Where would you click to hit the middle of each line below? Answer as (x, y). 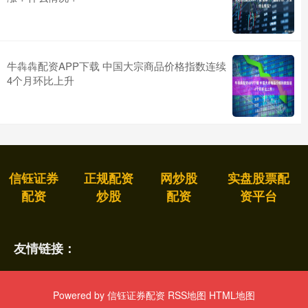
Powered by (80, 295)
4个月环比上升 (41, 80)
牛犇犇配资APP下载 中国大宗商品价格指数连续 (117, 66)
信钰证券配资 (136, 295)
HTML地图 (232, 295)
